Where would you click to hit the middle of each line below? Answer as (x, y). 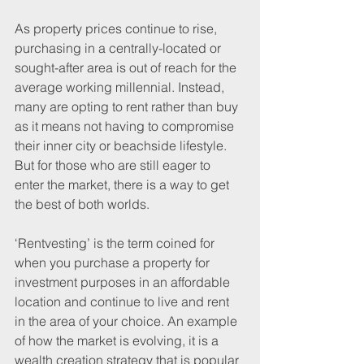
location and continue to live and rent (123, 302)
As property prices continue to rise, (117, 29)
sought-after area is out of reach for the (127, 68)
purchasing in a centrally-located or (119, 48)
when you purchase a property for (114, 263)
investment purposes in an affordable (124, 282)
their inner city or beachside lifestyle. (122, 146)
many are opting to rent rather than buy (128, 107)
